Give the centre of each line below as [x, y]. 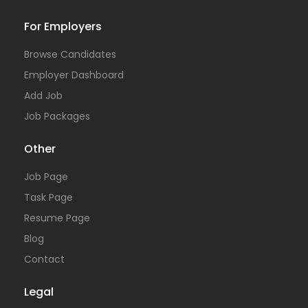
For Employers [63, 26]
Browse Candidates [70, 54]
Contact [44, 259]
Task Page [48, 197]
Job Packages [57, 116]
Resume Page [57, 218]
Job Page [46, 177]
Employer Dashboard [74, 75]
